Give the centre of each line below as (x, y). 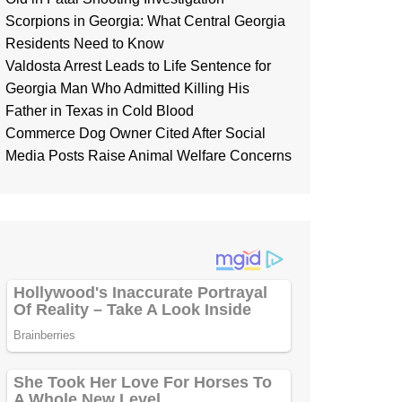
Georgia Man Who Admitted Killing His (127, 88)
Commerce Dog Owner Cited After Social (135, 133)
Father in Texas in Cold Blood (100, 111)
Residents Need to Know (85, 44)
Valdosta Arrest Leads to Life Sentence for (138, 66)
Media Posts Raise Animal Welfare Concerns (149, 156)
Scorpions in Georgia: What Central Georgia (145, 21)
